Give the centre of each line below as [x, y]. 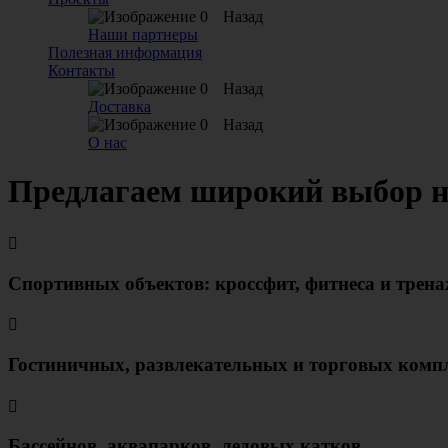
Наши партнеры [143, 34]
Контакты [81, 70]
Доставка [119, 106]
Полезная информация [125, 52]
